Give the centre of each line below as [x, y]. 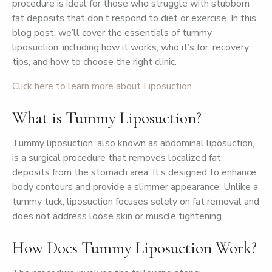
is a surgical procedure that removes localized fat [117, 158]
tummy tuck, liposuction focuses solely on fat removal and [136, 202]
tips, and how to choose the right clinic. [94, 62]
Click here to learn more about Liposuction [102, 86]
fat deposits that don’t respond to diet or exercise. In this [134, 18]
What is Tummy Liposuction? [107, 118]
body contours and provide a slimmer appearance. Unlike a [135, 187]
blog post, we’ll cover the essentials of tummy [112, 33]
